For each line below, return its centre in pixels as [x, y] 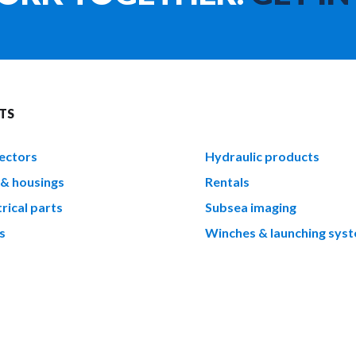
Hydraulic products [262, 156]
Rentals [227, 181]
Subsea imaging [250, 207]
